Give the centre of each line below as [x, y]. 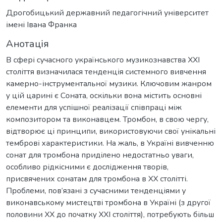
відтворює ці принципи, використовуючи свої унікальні [111, 131]
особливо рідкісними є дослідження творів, [87, 167]
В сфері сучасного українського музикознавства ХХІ [103, 60]
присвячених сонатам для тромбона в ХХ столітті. [97, 179]
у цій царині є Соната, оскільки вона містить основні [104, 95]
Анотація [28, 44]
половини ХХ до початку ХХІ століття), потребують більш [110, 214]
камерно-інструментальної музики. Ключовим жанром [109, 83]
